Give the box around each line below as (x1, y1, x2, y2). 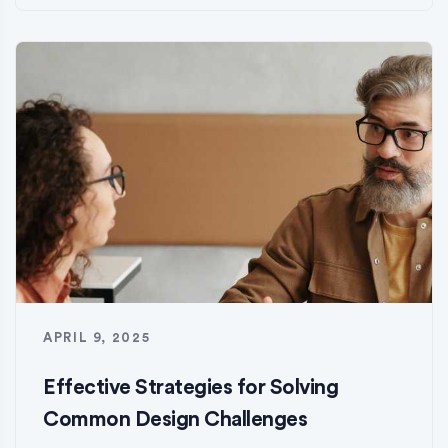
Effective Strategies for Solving (43, 377, 338, 399)
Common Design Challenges (43, 409, 307, 431)
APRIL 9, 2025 (43, 331, 151, 345)
